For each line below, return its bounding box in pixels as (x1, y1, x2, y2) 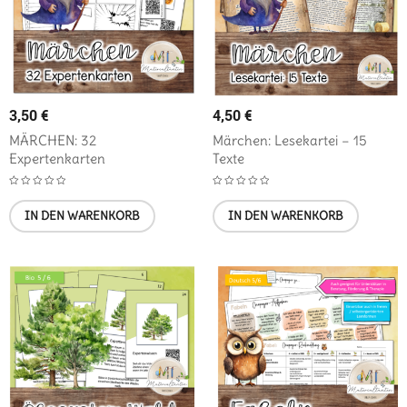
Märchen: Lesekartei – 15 (213, 132, 367, 150)
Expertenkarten (9, 150, 105, 168)
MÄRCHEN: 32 (9, 132, 96, 150)
